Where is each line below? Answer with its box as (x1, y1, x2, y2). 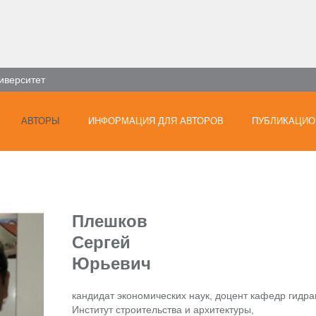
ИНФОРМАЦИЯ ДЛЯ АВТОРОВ (88, 116, 224, 126)
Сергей (72, 233, 130, 252)
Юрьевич (72, 254, 151, 273)
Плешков (72, 212, 147, 231)
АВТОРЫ (21, 116, 60, 126)
